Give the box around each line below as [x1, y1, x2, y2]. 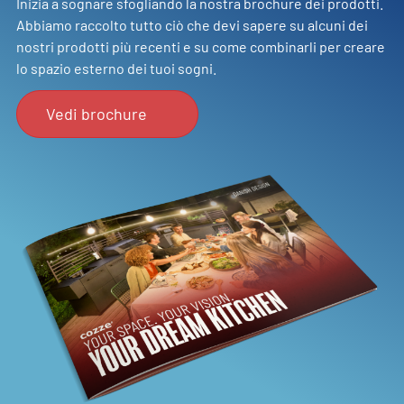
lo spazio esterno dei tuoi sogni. [15, 60, 216, 78]
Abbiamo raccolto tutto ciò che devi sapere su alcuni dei [15, 16, 368, 34]
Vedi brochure [45, 104, 147, 124]
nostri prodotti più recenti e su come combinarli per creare [15, 38, 385, 56]
